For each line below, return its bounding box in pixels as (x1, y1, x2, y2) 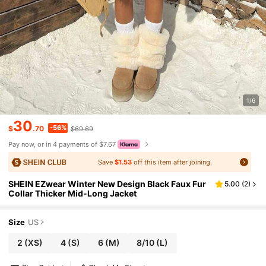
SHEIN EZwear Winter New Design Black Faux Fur (8, 179, 207, 189)
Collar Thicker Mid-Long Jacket (8, 188, 137, 199)
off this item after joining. (131, 158, 212, 167)
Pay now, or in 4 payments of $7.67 (8, 140, 116, 149)
